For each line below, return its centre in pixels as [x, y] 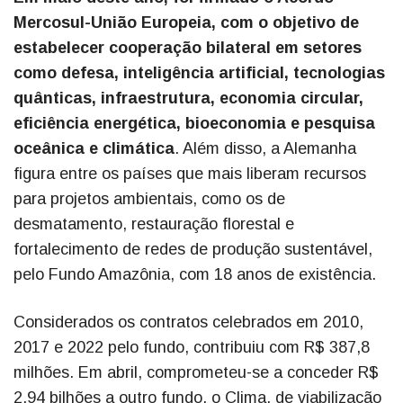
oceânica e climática [94, 149]
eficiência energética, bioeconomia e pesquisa [194, 124]
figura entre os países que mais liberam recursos [190, 174]
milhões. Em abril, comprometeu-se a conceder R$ [196, 373]
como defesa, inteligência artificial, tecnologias [199, 73]
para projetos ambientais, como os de [149, 199]
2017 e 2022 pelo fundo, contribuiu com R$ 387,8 [192, 348]
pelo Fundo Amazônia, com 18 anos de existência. [195, 275]
